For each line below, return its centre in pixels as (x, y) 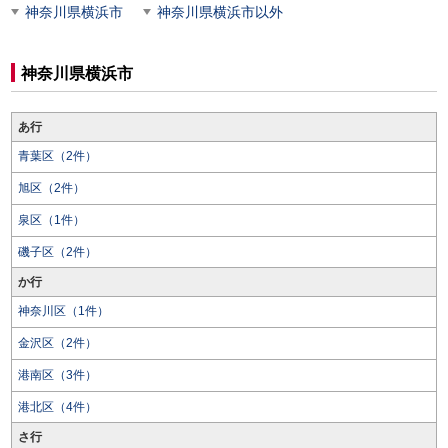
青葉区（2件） (57, 156)
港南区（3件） (57, 375)
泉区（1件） (51, 220)
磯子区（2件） (57, 252)
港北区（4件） (57, 407)
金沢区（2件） (57, 343)
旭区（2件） (51, 188)
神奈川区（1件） (63, 311)
